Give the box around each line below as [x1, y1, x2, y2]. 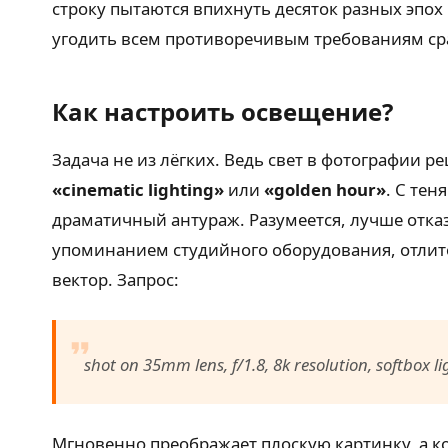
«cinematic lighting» [52, 178, 224, 201]
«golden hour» [264, 178, 386, 201]
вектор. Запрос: [52, 268, 179, 291]
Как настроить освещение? [52, 95, 393, 128]
